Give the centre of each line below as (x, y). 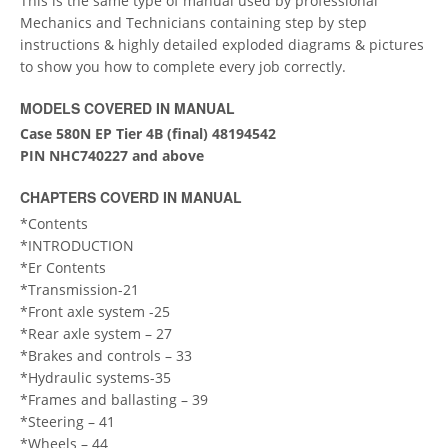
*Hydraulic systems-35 (95, 377)
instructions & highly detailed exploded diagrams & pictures (222, 44)
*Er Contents (63, 267)
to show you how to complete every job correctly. (183, 66)
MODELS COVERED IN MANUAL (127, 107)
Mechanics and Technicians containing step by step (193, 22)
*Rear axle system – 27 (96, 333)
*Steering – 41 (67, 421)
